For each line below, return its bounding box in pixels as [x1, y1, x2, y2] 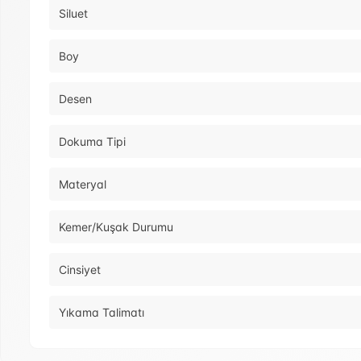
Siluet [59, 6, 88, 21]
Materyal [59, 177, 106, 192]
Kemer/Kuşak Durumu [59, 220, 173, 234]
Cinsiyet [59, 263, 101, 277]
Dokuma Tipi [59, 135, 126, 149]
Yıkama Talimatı [59, 305, 144, 320]
